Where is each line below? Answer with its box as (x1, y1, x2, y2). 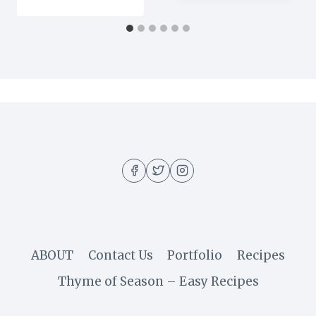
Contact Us (87, 247, 153, 263)
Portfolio (167, 247, 223, 263)
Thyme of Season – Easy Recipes (57, 273, 259, 289)
